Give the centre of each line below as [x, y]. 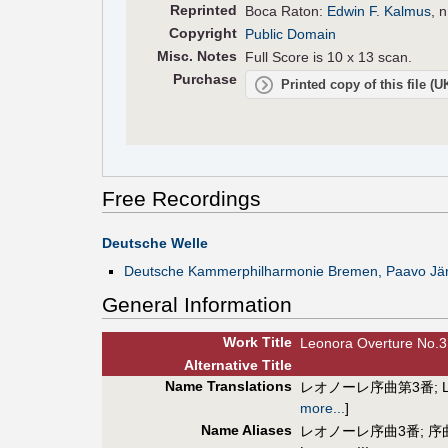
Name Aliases [246, 429]
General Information [197, 304]
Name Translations [228, 385]
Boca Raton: [286, 10]
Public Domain [291, 33]
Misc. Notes [196, 55]
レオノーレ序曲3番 [360, 430]
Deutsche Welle [155, 243]
